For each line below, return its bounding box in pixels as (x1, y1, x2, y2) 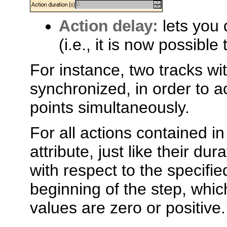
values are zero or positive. (30, 199, 225, 217)
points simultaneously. (30, 98, 190, 117)
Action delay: (59, 16, 158, 35)
